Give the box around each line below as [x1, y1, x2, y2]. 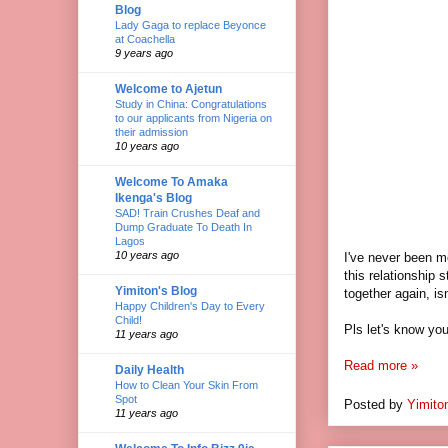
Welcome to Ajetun [115, 81, 222, 96]
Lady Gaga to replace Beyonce [115, 18, 266, 31]
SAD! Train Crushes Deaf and [115, 206, 260, 219]
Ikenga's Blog [115, 190, 192, 205]
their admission [115, 125, 188, 138]
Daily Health [115, 362, 184, 377]
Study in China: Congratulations [115, 97, 267, 110]
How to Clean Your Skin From [115, 378, 258, 391]
